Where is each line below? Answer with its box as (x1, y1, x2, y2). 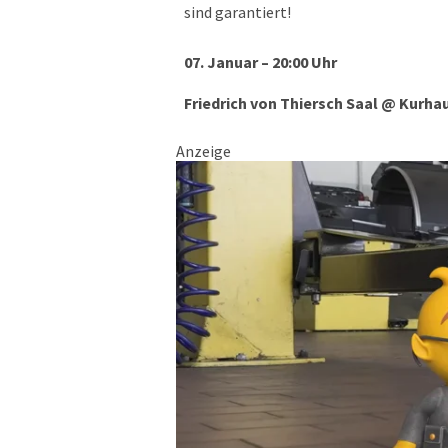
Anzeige (176, 141, 231, 161)
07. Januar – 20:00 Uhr (184, 52, 340, 72)
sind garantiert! (184, 2, 291, 22)
